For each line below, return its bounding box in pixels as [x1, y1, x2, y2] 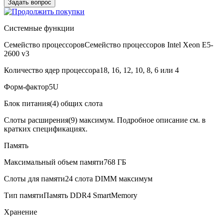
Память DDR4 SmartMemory [44, 191, 137, 199]
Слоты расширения [4, 115, 68, 124]
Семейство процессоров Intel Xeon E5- [85, 40, 213, 49]
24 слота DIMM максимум [65, 174, 153, 183]
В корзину [72, 87, 103, 95]
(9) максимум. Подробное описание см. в [68, 115, 206, 124]
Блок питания [4, 99, 50, 108]
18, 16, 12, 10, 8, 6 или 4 [100, 66, 179, 74]
